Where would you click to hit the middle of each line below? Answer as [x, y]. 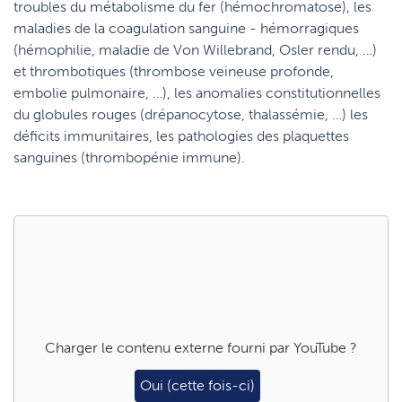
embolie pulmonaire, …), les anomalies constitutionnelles [197, 93]
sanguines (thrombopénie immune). [129, 157]
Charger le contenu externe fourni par [169, 347]
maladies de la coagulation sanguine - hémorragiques [186, 28]
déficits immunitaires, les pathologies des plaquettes [181, 136]
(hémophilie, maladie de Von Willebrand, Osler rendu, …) [195, 50]
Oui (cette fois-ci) [197, 385]
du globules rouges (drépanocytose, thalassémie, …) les [191, 114]
